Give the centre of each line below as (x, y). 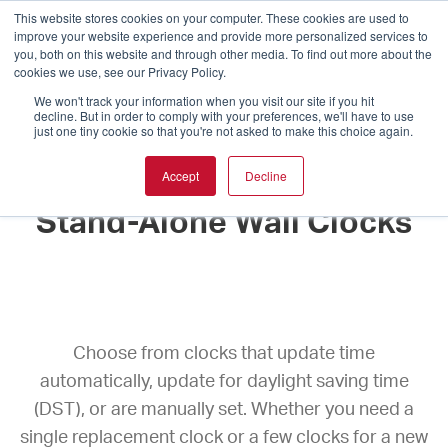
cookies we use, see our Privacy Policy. (120, 71)
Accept (180, 175)
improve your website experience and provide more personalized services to (221, 35)
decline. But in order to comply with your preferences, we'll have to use (224, 115)
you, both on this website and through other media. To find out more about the (223, 53)
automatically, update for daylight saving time (224, 382)
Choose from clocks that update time (224, 354)
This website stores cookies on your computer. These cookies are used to (211, 17)
